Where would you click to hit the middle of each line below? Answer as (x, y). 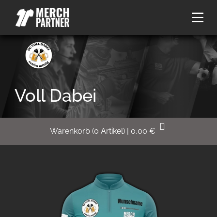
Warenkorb (70, 131)
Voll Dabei (55, 95)
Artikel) (113, 131)
